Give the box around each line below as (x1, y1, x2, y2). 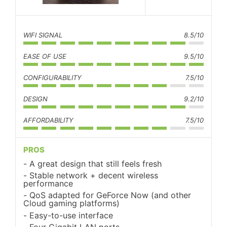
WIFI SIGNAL (23, 31, 62, 40)
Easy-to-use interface (29, 210, 113, 220)
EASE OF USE (23, 52, 66, 61)
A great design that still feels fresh (29, 159, 162, 169)
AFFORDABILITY (23, 116, 73, 125)
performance (23, 178, 73, 189)
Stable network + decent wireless (29, 170, 158, 181)
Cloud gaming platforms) (23, 198, 120, 209)
